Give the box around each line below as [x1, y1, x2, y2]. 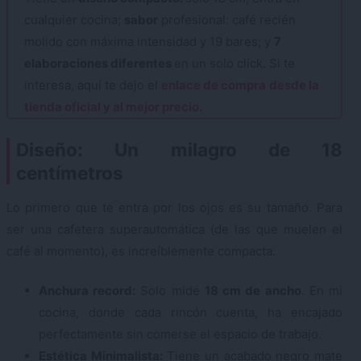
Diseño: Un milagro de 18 [16, 138, 342, 160]
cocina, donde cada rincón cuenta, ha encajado [39, 305, 342, 321]
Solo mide [135, 283, 205, 299]
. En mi [301, 283, 343, 299]
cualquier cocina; [24, 12, 124, 28]
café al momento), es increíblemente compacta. [6, 243, 276, 259]
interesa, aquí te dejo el [24, 77, 161, 93]
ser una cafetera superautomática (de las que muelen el [6, 221, 342, 237]
